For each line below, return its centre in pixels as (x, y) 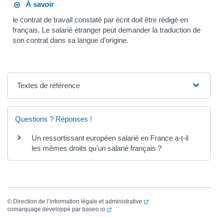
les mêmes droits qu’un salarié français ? (97, 148)
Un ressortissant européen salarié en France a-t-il (110, 138)
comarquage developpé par (45, 209)
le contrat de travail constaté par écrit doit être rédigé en (100, 19)
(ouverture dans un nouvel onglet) (155, 209)
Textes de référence (49, 85)
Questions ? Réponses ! (54, 119)
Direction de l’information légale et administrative (78, 201)
